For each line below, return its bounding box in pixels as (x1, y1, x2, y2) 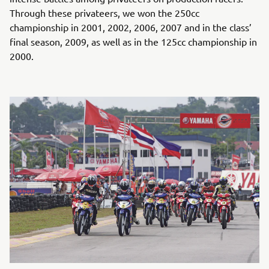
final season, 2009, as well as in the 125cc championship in (10, 35, 257, 47)
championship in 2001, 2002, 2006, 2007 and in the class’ (10, 20, 252, 33)
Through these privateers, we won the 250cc (10, 6, 199, 19)
